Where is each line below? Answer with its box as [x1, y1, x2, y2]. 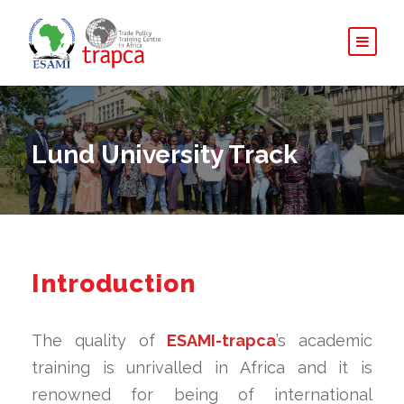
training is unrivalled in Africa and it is [32, 357, 372, 377]
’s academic [276, 330, 372, 350]
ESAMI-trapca [167, 330, 277, 350]
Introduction [32, 268, 196, 298]
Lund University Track [32, 139, 298, 170]
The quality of [32, 330, 168, 350]
